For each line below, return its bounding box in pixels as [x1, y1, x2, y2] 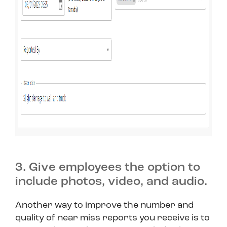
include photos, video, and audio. [15, 176, 207, 188]
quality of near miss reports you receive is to [15, 213, 210, 223]
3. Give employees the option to [15, 162, 200, 174]
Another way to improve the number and [15, 201, 194, 211]
